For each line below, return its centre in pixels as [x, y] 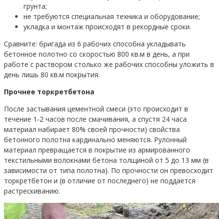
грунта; [35, 6]
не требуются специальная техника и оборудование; [112, 16]
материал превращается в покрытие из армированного [97, 150]
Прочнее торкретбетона [49, 91]
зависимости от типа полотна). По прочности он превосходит [109, 170]
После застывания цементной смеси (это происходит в [96, 109]
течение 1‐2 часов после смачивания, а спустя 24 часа [95, 119]
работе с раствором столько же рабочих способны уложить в [109, 64]
